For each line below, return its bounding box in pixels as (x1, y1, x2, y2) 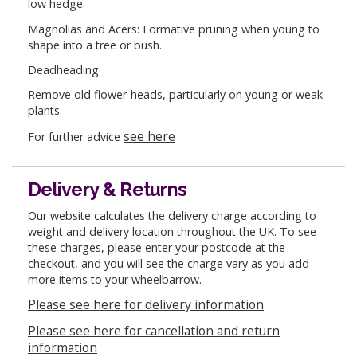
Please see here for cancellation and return (28, 321, 280, 339)
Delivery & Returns (28, 178, 187, 201)
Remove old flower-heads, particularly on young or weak (28, 87, 323, 103)
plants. (28, 103, 62, 119)
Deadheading (28, 62, 99, 78)
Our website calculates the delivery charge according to (28, 207, 316, 223)
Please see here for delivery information (28, 296, 264, 314)
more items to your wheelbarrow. (28, 271, 202, 287)
